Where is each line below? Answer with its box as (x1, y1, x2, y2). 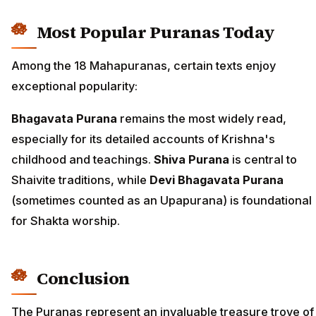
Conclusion (37, 267, 130, 291)
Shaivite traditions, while (11, 173, 150, 188)
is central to (229, 152, 297, 167)
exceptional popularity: (11, 78, 138, 93)
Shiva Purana (154, 152, 229, 167)
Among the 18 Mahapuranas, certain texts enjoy (11, 58, 276, 73)
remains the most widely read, (117, 111, 286, 126)
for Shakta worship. (11, 214, 120, 229)
